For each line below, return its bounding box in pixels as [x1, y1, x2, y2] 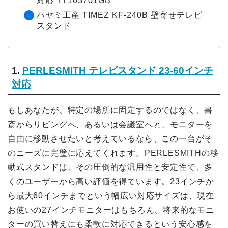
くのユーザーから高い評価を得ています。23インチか [8, 177, 214, 186]
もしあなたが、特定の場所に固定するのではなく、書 [8, 105, 213, 115]
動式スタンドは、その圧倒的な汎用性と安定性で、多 [8, 162, 213, 172]
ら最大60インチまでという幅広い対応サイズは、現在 [8, 191, 214, 200]
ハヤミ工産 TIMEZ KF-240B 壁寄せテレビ [37, 10, 203, 19]
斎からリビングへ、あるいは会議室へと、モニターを [8, 120, 213, 129]
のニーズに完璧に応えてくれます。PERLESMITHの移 [8, 148, 219, 157]
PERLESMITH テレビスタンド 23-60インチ [22, 65, 213, 76]
